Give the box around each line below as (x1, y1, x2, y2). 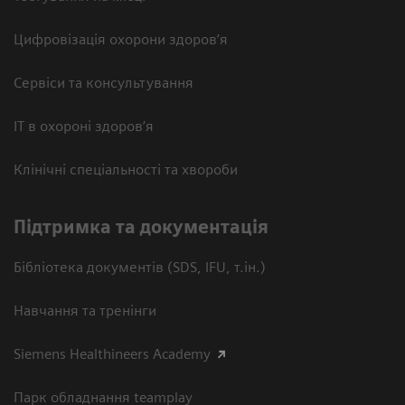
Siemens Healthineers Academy (14, 345, 211, 363)
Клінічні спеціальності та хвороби (14, 161, 238, 179)
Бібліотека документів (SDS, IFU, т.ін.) (14, 259, 266, 277)
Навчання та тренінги (14, 302, 156, 320)
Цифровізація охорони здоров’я (14, 31, 228, 49)
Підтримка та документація (14, 216, 268, 239)
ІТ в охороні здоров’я (14, 118, 154, 136)
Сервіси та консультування (14, 74, 193, 92)
